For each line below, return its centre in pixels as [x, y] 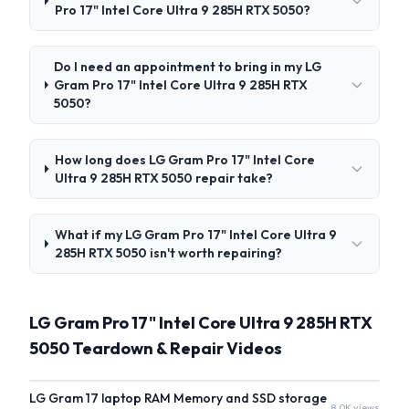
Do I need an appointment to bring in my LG [188, 67]
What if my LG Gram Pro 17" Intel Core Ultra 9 [195, 235]
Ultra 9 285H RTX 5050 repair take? [164, 178]
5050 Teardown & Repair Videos [156, 348]
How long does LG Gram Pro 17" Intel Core [185, 160]
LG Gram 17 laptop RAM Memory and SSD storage [178, 398]
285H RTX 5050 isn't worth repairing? [168, 253]
